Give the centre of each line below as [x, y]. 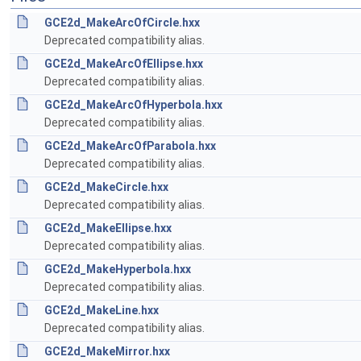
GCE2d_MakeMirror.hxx [107, 351]
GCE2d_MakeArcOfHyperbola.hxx [133, 105]
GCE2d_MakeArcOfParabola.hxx [130, 146]
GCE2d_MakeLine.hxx [102, 310]
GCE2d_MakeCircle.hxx [106, 187]
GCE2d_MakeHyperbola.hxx [118, 269]
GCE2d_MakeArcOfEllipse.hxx [124, 64]
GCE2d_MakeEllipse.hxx [108, 228]
